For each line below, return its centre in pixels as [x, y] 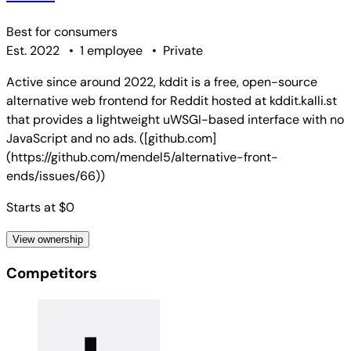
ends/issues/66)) [56, 175]
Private [183, 50]
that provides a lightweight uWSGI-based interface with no [175, 119]
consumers [86, 31]
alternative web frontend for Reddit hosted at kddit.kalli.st [172, 100]
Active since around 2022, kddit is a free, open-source [162, 81]
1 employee [111, 50]
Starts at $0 [40, 207]
